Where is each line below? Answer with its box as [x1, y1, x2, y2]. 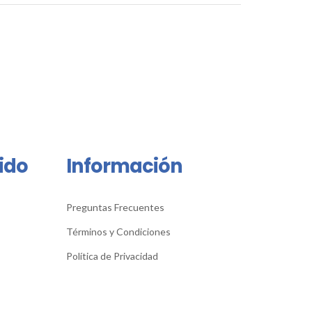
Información [66, 152, 183, 180]
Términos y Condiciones [66, 225, 171, 237]
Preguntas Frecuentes [66, 201, 165, 213]
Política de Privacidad [66, 249, 159, 262]
